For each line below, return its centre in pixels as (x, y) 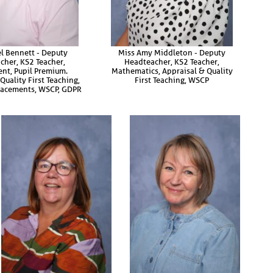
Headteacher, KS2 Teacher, (172, 62)
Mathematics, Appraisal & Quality (172, 71)
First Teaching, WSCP (172, 80)
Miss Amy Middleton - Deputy (172, 52)
